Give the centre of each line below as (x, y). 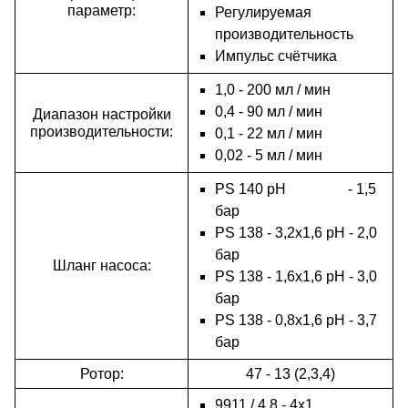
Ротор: (102, 373)
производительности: (102, 131)
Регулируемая (263, 12)
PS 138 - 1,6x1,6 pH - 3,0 (296, 276)
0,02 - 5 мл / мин (268, 155)
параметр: (102, 10)
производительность (284, 34)
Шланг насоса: (102, 265)
